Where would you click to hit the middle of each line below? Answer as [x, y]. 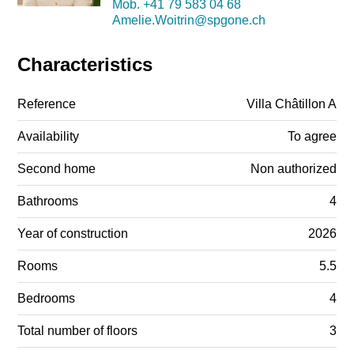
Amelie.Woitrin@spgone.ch [188, 21]
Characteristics [85, 65]
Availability [49, 137]
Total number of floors [78, 331]
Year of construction [73, 234]
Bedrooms [47, 299]
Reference [47, 104]
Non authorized [293, 169]
